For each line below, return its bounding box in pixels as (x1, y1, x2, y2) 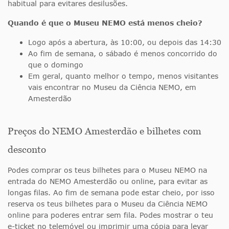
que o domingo (28, 60, 83, 69)
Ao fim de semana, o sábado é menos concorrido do (28, 49, 217, 58)
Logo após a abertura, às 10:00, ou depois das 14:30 (28, 37, 221, 47)
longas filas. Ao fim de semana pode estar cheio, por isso (8, 188, 215, 197)
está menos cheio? (126, 18, 202, 27)
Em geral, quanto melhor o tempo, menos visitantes (28, 71, 218, 80)
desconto (8, 144, 46, 155)
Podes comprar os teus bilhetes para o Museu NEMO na (8, 165, 207, 174)
